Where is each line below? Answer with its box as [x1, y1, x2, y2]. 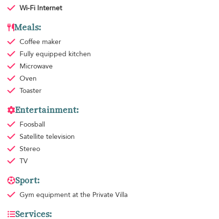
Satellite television [19, 131, 75, 141]
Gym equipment [19, 190, 72, 199]
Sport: [15, 174, 40, 186]
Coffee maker [19, 37, 61, 46]
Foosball [19, 119, 45, 129]
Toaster [19, 86, 42, 95]
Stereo [19, 144, 40, 153]
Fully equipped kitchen [19, 49, 91, 59]
